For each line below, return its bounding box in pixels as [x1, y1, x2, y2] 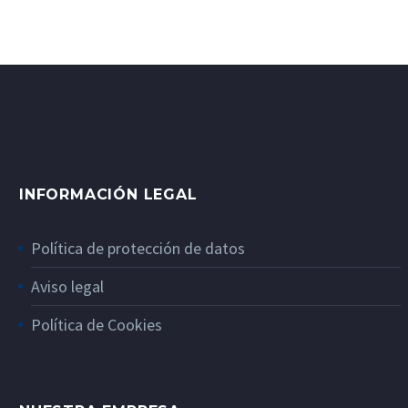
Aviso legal [31, 276, 104, 298]
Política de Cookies [31, 314, 162, 336]
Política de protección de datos [31, 238, 245, 260]
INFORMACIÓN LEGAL [19, 186, 198, 204]
